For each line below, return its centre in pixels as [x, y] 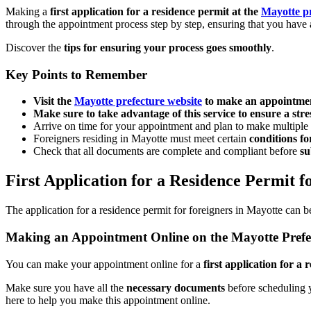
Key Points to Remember [76, 74]
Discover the [35, 48]
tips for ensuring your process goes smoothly [168, 48]
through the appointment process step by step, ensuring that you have [158, 24]
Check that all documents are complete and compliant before [167, 151]
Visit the [54, 101]
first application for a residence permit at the [155, 11]
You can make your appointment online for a [104, 264]
